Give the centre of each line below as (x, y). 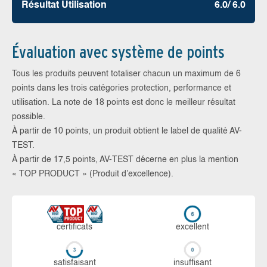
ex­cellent (193, 227)
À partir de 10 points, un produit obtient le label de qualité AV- (127, 131)
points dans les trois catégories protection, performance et (122, 88)
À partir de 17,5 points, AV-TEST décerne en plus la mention (125, 159)
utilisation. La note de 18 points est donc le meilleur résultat (124, 102)
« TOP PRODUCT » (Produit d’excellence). (93, 174)
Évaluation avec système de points (118, 52)
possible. (29, 117)
